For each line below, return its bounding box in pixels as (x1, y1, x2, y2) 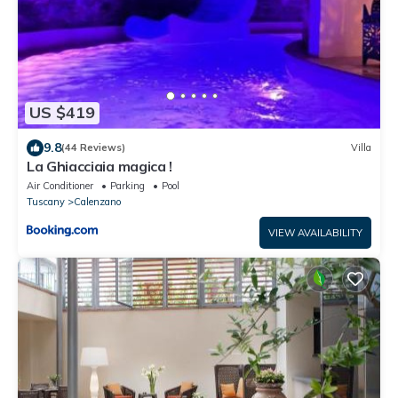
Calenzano (74, 195, 121, 208)
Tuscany (27, 195, 65, 208)
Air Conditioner (27, 179, 93, 192)
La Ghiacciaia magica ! (27, 156, 172, 175)
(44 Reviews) (61, 141, 125, 155)
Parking (110, 179, 145, 192)
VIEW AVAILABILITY (268, 226, 362, 239)
